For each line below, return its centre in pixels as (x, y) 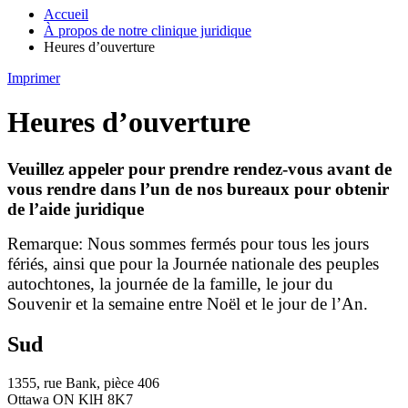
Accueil (66, 14)
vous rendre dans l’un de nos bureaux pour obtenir (198, 189)
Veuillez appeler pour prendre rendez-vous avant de (199, 168)
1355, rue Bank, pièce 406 (83, 382)
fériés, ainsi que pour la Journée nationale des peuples (193, 263)
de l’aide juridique (76, 209)
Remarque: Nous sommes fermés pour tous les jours (188, 243)
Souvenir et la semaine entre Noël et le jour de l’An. (188, 303)
